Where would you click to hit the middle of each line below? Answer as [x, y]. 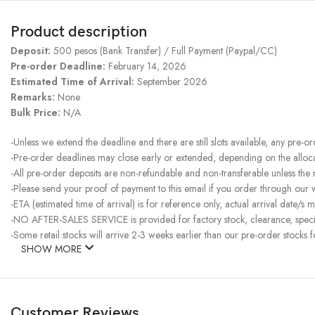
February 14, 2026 [146, 66]
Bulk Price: [37, 113]
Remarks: [34, 97]
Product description [79, 32]
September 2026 [172, 82]
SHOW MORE [53, 249]
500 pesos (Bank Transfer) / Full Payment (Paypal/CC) [165, 51]
